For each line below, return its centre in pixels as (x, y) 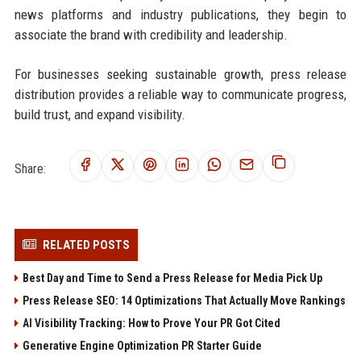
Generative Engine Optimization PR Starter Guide (142, 345)
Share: (30, 168)
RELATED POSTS (86, 245)
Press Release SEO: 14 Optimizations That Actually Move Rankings (184, 300)
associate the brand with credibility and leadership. (151, 34)
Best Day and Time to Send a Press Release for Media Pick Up (172, 278)
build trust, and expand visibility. (100, 114)
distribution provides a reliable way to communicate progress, (180, 94)
